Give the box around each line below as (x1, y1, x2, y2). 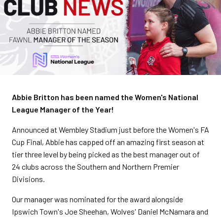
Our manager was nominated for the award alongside (12, 194, 183, 204)
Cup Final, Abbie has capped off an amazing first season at (12, 137, 204, 147)
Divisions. (12, 174, 45, 184)
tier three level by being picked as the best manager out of (12, 149, 200, 159)
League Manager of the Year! (12, 105, 114, 114)
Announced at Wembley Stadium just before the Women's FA (12, 125, 209, 134)
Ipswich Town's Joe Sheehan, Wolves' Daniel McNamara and (12, 207, 208, 216)
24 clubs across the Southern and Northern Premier (12, 162, 179, 171)
